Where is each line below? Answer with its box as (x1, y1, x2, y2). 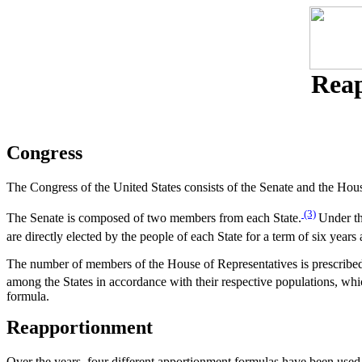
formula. (6, 289, 49, 304)
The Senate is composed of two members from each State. (6, 211, 301, 225)
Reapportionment (6, 317, 153, 339)
